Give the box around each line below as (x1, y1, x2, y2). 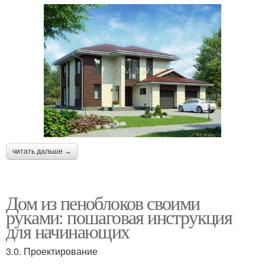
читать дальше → (12, 147, 72, 156)
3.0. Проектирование (6, 244, 98, 258)
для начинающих (6, 218, 130, 244)
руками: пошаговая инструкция (6, 204, 232, 230)
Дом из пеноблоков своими (6, 190, 200, 216)
